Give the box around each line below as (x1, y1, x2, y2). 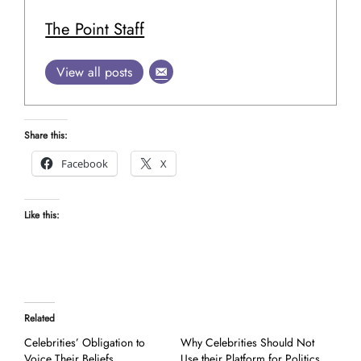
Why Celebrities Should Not (180, 334, 314, 351)
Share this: (23, 128, 68, 143)
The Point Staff (45, 16, 145, 41)
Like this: (23, 208, 60, 223)
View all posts (56, 62, 133, 81)
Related (23, 311, 55, 326)
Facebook (60, 156, 108, 172)
